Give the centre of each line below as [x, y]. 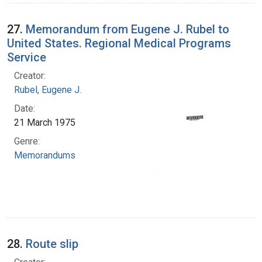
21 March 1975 [45, 122]
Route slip [52, 244]
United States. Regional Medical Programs [119, 43]
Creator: [30, 75]
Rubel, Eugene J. [48, 89]
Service [27, 57]
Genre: [27, 141]
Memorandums [45, 155]
